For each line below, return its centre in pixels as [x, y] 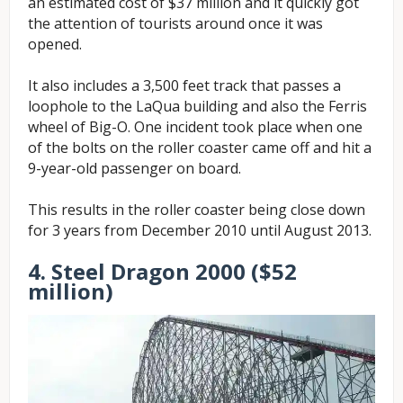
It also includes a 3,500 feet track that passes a [184, 85]
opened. [55, 44]
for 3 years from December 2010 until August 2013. [200, 230]
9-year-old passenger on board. [134, 168]
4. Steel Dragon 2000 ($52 [162, 271]
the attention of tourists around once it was [175, 23]
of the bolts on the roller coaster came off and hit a [200, 147]
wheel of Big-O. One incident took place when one [195, 126]
